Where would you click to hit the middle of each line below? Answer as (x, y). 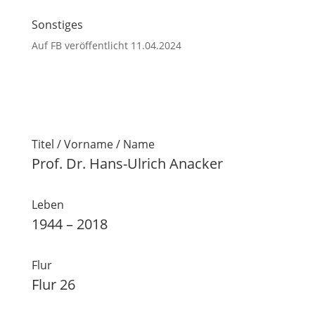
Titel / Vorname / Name (93, 144)
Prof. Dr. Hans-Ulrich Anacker (127, 163)
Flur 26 (53, 284)
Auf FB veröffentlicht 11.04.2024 (106, 45)
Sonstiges (57, 25)
